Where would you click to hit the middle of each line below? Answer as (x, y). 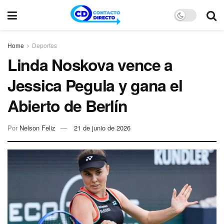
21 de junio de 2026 (102, 127)
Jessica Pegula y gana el (95, 85)
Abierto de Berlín (67, 105)
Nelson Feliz (37, 127)
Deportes (44, 45)
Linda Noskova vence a (90, 64)
